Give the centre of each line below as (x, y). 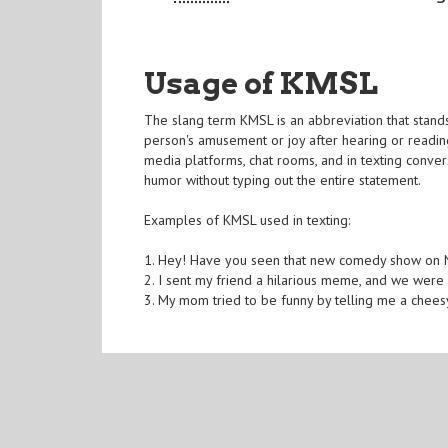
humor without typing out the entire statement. (283, 180)
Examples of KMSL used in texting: (247, 220)
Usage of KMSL (261, 83)
